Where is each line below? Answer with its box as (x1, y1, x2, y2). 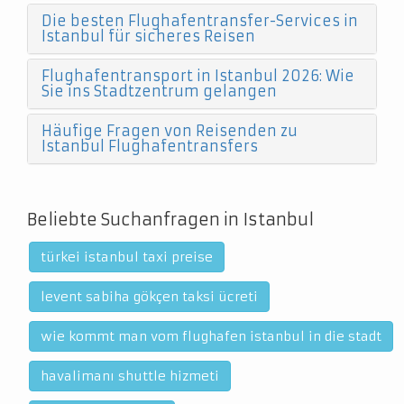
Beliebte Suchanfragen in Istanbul (27, 209, 314, 230)
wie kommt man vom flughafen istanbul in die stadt (41, 328, 381, 344)
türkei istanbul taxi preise (41, 249, 213, 265)
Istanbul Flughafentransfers (41, 137, 258, 155)
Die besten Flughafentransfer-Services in (41, 12, 358, 30)
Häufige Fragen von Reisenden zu (41, 122, 298, 140)
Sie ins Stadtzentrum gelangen (41, 82, 277, 100)
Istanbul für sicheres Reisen (41, 27, 255, 45)
